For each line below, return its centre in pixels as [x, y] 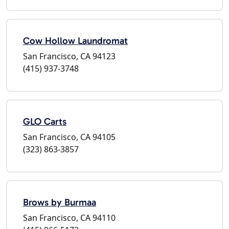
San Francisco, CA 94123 [69, 56]
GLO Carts [45, 121]
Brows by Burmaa [60, 202]
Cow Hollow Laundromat [75, 40]
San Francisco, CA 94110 [69, 217]
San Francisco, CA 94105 [69, 137]
